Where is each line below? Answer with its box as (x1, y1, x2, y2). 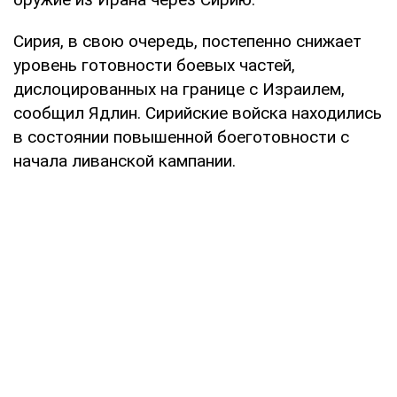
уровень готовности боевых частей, (13, 54, 295, 75)
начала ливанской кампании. (13, 150, 236, 171)
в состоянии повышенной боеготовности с (13, 126, 349, 147)
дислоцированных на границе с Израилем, (13, 78, 345, 99)
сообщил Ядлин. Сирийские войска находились (13, 102, 382, 123)
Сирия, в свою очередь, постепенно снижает (13, 30, 362, 51)
